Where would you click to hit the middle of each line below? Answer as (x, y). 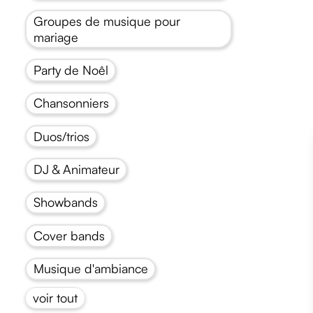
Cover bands (69, 235)
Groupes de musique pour (107, 21)
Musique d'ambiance (90, 269)
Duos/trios (61, 136)
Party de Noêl (71, 70)
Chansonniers (71, 103)
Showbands (65, 202)
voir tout (55, 297)
